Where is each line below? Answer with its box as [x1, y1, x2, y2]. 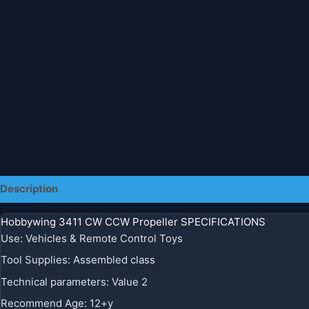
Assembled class [73, 253, 155, 266]
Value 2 [112, 275, 148, 288]
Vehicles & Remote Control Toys [26, 231, 183, 245]
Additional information [68, 182, 181, 195]
